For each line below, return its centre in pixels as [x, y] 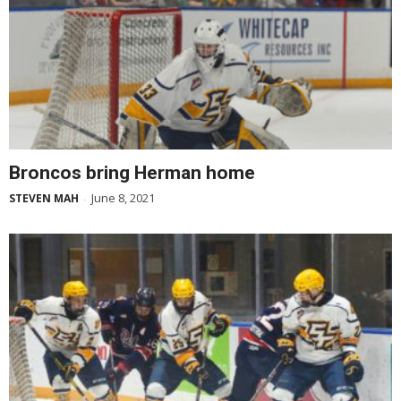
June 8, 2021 [123, 197]
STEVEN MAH [44, 198]
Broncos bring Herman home [132, 172]
